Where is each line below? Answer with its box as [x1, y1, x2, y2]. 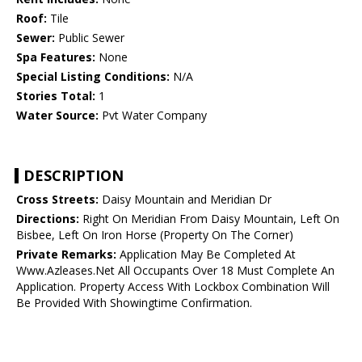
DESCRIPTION [23, 166, 124, 186]
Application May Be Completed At [116, 246, 296, 263]
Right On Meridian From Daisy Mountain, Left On [79, 211, 339, 227]
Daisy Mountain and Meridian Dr [99, 192, 271, 208]
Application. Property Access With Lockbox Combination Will [16, 279, 330, 295]
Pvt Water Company [99, 107, 207, 124]
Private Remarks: [16, 246, 116, 263]
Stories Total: [16, 88, 95, 104]
